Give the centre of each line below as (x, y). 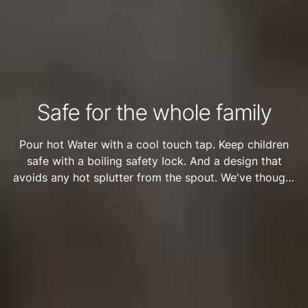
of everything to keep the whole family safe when (154, 194)
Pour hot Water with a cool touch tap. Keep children (154, 144)
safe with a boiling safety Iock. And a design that (154, 161)
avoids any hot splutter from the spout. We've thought (154, 177)
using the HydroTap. (154, 210)
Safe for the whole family (154, 112)
